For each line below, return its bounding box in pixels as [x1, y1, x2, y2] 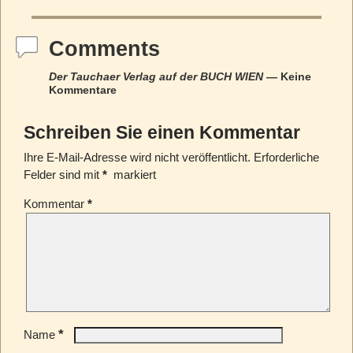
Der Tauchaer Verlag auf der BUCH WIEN [48, 70, 263, 84]
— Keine [262, 70, 311, 84]
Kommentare [48, 84, 117, 97]
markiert [110, 168, 156, 182]
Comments [48, 37, 160, 61]
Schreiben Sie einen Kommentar [23, 122, 300, 143]
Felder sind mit [23, 168, 102, 182]
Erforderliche [253, 150, 319, 165]
